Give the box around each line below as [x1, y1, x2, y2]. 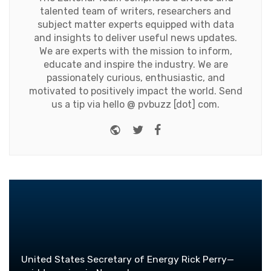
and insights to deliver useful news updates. [34, 32, 237, 44]
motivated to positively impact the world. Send [28, 85, 243, 97]
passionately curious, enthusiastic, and [46, 72, 225, 84]
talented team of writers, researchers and [40, 5, 231, 18]
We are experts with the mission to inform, [39, 45, 232, 57]
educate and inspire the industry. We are [43, 59, 228, 71]
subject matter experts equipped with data [37, 19, 234, 31]
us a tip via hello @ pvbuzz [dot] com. [51, 99, 220, 111]
